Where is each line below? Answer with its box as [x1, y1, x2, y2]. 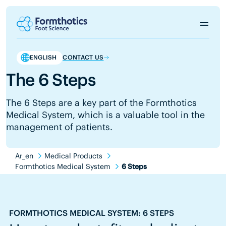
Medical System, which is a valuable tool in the [6, 109, 205, 121]
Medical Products [44, 151, 103, 160]
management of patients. [6, 121, 113, 133]
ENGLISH [29, 53, 56, 62]
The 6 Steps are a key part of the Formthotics [6, 97, 197, 109]
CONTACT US [63, 53, 104, 62]
